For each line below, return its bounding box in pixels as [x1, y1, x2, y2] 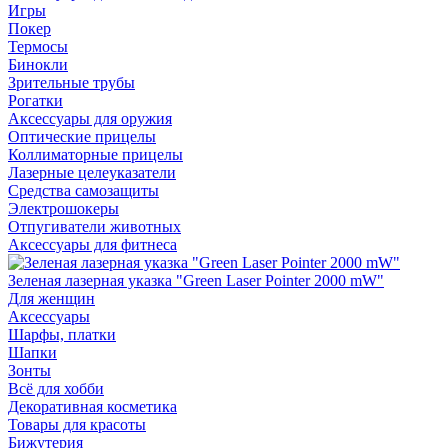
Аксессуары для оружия [8, 110, 172, 127]
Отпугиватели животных [8, 218, 181, 235]
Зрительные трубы [8, 74, 135, 91]
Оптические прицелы [8, 128, 156, 145]
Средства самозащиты [8, 182, 159, 199]
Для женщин [8, 290, 95, 307]
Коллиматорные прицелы [8, 146, 183, 163]
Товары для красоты [8, 416, 146, 433]
